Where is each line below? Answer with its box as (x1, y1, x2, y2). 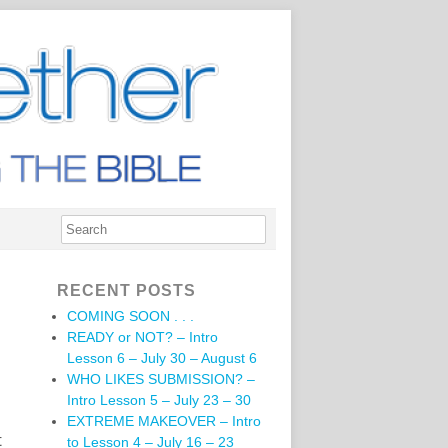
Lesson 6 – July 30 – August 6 (67, 350, 257, 366)
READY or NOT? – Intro (67, 329, 218, 345)
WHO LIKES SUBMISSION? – (67, 371, 255, 387)
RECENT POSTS (57, 282, 196, 299)
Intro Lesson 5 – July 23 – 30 (67, 392, 251, 408)
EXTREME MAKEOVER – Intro (67, 413, 261, 429)
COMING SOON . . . (67, 308, 194, 324)
